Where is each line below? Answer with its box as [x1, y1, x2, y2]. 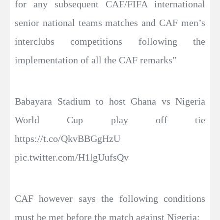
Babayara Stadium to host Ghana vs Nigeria [15, 95, 205, 107]
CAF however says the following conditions [15, 192, 205, 204]
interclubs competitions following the [15, 35, 205, 47]
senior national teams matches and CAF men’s [15, 17, 205, 28]
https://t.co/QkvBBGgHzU [15, 133, 120, 144]
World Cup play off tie [15, 114, 205, 125]
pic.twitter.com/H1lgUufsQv [15, 151, 129, 163]
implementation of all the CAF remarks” [15, 54, 177, 65]
